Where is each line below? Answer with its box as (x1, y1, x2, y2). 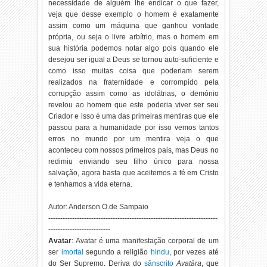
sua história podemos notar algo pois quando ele (48, 44, 219, 52)
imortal (61, 248, 83, 256)
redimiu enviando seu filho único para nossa (48, 157, 219, 166)
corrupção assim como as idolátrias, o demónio (48, 89, 219, 98)
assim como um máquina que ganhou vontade (48, 21, 219, 30)
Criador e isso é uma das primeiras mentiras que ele (48, 112, 219, 120)
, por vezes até (169, 248, 219, 256)
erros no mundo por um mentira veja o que (48, 135, 219, 143)
